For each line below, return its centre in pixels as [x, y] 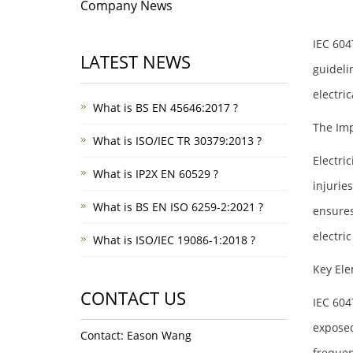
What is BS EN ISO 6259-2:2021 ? [178, 207]
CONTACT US [133, 298]
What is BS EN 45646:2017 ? [165, 108]
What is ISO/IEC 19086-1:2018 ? [174, 240]
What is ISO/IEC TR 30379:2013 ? [177, 141]
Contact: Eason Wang [136, 335]
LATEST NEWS [136, 61]
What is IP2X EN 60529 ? [156, 174]
